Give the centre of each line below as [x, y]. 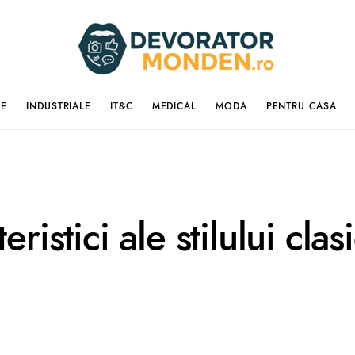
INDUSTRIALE [59, 106]
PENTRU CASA [301, 106]
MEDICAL [174, 106]
